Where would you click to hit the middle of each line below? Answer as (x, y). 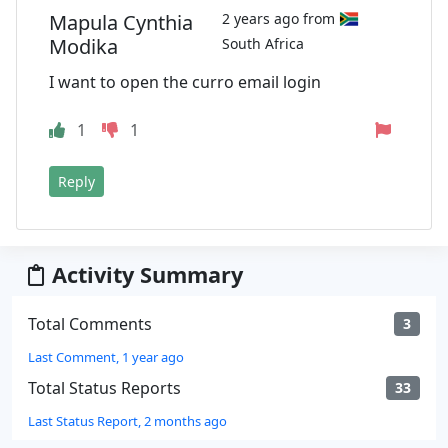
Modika (83, 46)
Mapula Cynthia (121, 22)
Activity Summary (147, 274)
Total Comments (90, 323)
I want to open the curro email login (185, 81)
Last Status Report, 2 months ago (127, 420)
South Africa (263, 43)
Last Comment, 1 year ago (106, 356)
